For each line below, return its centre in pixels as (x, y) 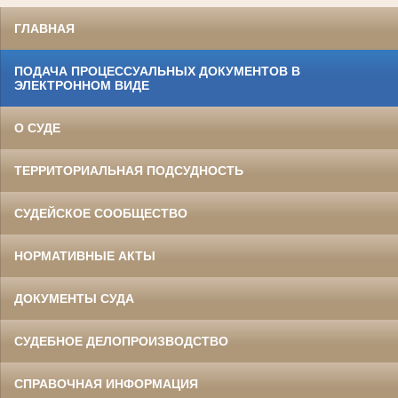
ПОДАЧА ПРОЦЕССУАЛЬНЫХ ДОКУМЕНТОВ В (157, 71)
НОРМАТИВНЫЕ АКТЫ (85, 255)
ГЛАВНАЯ (44, 28)
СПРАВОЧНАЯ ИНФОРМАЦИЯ (106, 383)
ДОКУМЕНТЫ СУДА (74, 298)
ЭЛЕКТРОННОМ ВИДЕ (82, 85)
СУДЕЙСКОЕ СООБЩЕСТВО (101, 213)
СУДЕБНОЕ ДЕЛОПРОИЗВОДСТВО (121, 341)
